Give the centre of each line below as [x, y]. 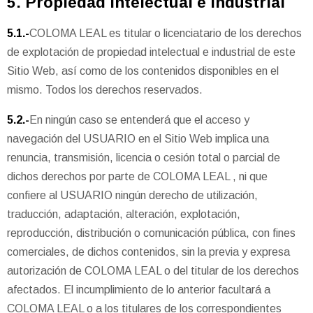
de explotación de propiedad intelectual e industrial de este [151, 52]
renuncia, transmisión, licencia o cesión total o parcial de [144, 158]
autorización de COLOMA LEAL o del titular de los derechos [153, 271]
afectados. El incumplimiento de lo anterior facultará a [139, 290]
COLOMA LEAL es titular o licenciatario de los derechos [166, 34]
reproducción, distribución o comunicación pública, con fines [151, 233]
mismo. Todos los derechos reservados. [105, 90]
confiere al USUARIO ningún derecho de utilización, [132, 196]
